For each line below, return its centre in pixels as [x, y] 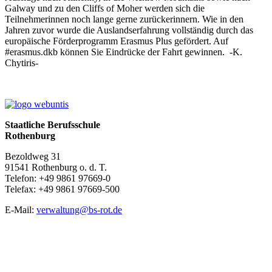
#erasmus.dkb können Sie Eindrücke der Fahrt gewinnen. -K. [124, 52]
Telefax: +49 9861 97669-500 [62, 189]
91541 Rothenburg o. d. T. [56, 167]
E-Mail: [21, 209]
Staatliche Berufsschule [53, 124]
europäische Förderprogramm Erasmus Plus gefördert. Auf [117, 41]
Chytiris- [22, 63]
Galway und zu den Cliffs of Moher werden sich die [105, 8]
